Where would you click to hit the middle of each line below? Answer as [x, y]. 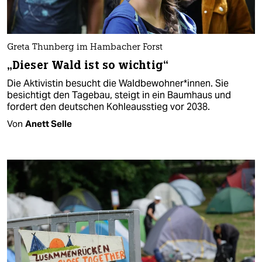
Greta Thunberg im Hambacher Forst [85, 48]
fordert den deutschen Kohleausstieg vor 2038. [108, 107]
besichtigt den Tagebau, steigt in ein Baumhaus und [119, 95]
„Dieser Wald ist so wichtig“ [88, 65]
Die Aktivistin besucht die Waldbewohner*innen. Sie [118, 84]
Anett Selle [49, 124]
